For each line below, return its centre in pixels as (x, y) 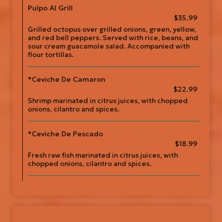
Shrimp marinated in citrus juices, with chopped (108, 101)
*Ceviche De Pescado (65, 134)
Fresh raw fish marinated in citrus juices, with (103, 155)
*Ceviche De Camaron (67, 79)
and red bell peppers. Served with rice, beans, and (113, 38)
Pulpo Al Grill (50, 8)
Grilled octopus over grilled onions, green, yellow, (112, 29)
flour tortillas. (51, 55)
